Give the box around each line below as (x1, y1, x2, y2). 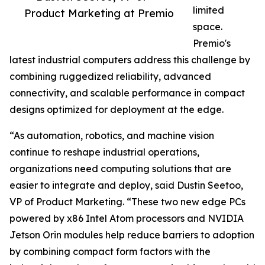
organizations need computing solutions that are (9, 163, 231, 175)
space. (193, 21, 222, 33)
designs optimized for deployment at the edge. (9, 104, 224, 116)
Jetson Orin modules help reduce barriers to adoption (9, 229, 254, 241)
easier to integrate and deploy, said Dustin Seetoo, (9, 179, 243, 192)
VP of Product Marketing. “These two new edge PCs (9, 196, 245, 208)
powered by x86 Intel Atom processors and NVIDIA (9, 212, 244, 225)
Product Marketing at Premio (24, 7, 174, 20)
